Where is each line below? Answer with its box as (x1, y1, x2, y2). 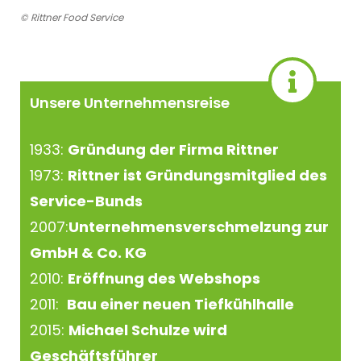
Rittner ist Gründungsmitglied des (68, 164, 328, 185)
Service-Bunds (30, 190, 143, 211)
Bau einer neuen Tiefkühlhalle (67, 293, 295, 314)
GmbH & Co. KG (30, 242, 147, 263)
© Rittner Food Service (20, 10, 123, 25)
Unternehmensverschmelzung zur (68, 216, 330, 237)
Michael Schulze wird (68, 319, 228, 340)
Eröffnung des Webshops (68, 268, 261, 288)
